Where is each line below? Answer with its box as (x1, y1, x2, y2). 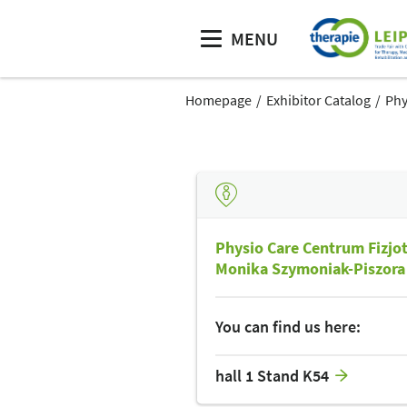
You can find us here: (215, 315, 361, 337)
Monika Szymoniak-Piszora (215, 257, 405, 279)
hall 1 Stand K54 (215, 364, 329, 386)
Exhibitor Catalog (266, 91, 371, 109)
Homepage (185, 91, 252, 109)
